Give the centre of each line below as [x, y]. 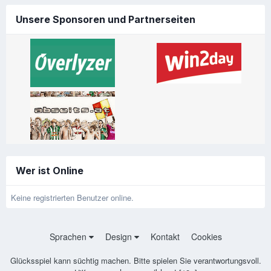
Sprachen [69, 236]
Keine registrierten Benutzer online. [72, 198]
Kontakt [165, 236]
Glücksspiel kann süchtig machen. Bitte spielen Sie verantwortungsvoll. [135, 260]
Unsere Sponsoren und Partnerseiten [106, 20]
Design [119, 236]
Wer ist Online [50, 171]
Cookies [206, 236]
